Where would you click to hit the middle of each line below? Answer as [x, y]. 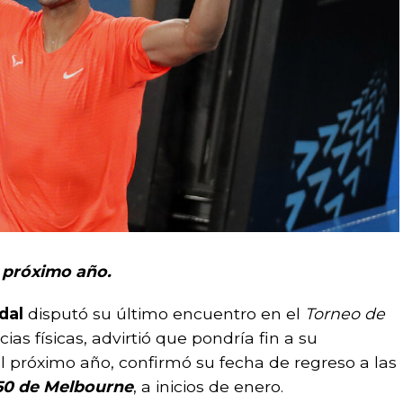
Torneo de [345, 313]
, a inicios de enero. [208, 386]
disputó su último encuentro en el [166, 313]
